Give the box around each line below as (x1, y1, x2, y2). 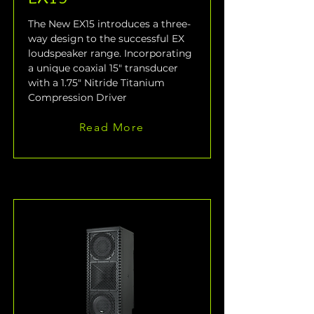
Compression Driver (28, 91, 127, 104)
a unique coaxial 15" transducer (28, 62, 181, 75)
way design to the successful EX (28, 32, 187, 46)
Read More (78, 120, 144, 134)
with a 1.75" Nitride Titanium (28, 76, 168, 90)
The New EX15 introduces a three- (28, 18, 191, 31)
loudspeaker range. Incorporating (28, 47, 195, 60)
